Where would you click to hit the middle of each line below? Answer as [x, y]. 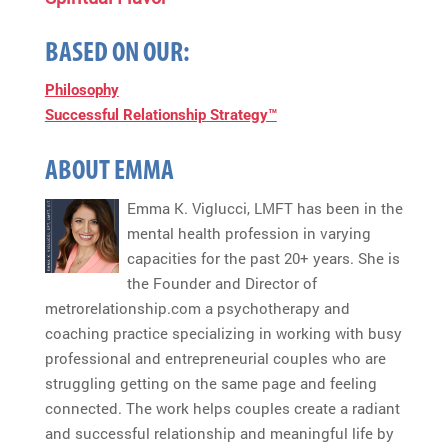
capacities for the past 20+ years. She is [263, 257]
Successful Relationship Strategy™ [160, 114]
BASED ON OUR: [117, 53]
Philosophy [81, 89]
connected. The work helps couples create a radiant [222, 407]
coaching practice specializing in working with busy [223, 332]
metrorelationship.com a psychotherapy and [197, 307]
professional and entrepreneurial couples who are [215, 357]
